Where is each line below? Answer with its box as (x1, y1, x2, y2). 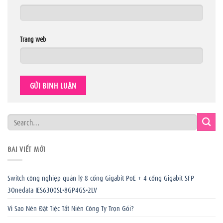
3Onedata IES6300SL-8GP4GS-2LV (7, 184, 97, 194)
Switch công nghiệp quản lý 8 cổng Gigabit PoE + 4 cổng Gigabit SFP (7, 172, 194, 182)
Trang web (20, 33, 46, 43)
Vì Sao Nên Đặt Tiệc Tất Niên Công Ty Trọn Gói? (7, 202, 134, 213)
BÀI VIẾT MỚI (7, 143, 45, 153)
